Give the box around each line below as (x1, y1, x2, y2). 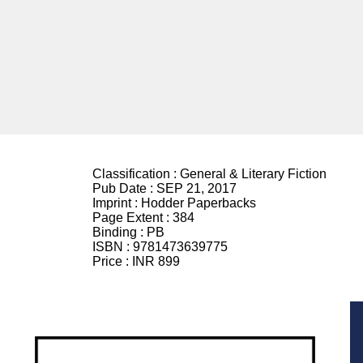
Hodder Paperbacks (141, 196, 256, 210)
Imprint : (92, 196, 141, 210)
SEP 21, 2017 (156, 181, 237, 195)
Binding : (92, 225, 147, 239)
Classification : (92, 167, 180, 181)
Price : (92, 254, 132, 268)
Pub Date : (92, 181, 156, 195)
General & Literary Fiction (180, 167, 327, 181)
